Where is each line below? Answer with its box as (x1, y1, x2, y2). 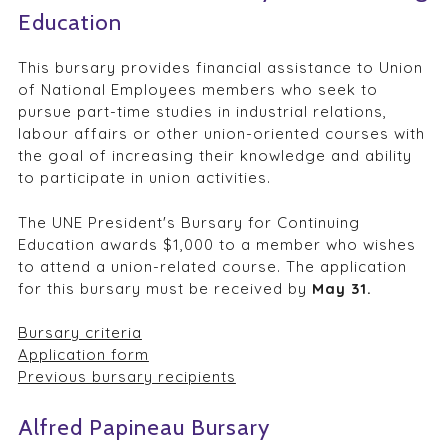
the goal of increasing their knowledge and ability (17, 146, 412, 166)
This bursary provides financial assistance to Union (17, 58, 423, 78)
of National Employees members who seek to (17, 80, 378, 100)
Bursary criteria (17, 323, 142, 343)
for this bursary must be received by (17, 278, 312, 298)
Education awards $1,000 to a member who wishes (17, 234, 416, 254)
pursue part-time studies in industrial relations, (17, 102, 387, 122)
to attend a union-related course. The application (17, 256, 407, 276)
